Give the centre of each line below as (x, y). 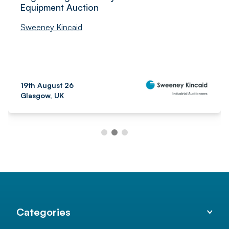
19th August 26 (47, 85)
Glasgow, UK (42, 95)
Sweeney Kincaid (51, 27)
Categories (43, 212)
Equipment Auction (60, 7)
